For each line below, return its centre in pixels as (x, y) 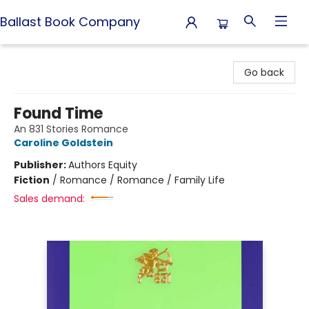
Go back (264, 72)
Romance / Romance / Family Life (142, 180)
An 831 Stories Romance (71, 129)
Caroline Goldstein (63, 143)
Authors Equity (103, 165)
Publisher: (41, 165)
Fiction (32, 180)
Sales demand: (49, 199)
